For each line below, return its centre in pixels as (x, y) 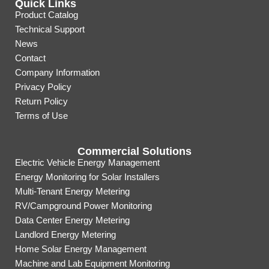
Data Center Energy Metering (72, 220)
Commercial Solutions (134, 151)
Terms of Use (41, 116)
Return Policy (41, 101)
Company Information (57, 72)
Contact (30, 58)
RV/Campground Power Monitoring (83, 206)
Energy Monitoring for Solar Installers (87, 177)
